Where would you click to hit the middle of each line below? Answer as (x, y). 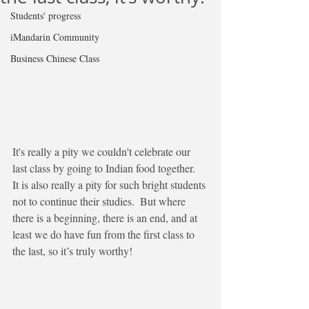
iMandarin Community (55, 37)
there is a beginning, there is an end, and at (106, 218)
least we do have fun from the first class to (105, 235)
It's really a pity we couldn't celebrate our (103, 152)
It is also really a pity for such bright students (110, 185)
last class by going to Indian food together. (107, 168)
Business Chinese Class (55, 58)
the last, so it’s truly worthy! (72, 251)
